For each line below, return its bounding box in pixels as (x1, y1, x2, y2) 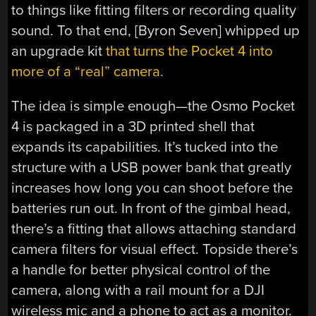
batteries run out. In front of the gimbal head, (11, 199, 291, 217)
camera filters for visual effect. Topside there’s (11, 240, 298, 258)
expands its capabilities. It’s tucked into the (11, 138, 279, 156)
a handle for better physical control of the (11, 260, 271, 279)
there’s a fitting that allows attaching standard (11, 219, 297, 238)
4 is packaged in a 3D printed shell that (11, 117, 255, 135)
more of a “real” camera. (11, 62, 164, 80)
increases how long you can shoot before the (11, 178, 293, 197)
